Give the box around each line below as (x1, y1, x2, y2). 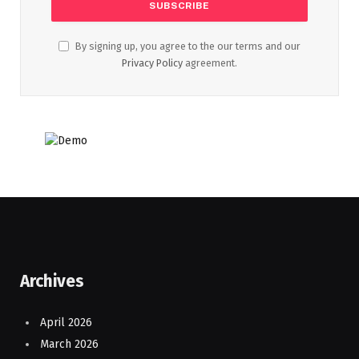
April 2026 (40, 315, 92, 329)
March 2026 (40, 337, 99, 352)
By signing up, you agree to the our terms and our (73, 39, 301, 52)
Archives (20, 270, 84, 292)
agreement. (183, 56, 237, 69)
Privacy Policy (122, 56, 183, 69)
